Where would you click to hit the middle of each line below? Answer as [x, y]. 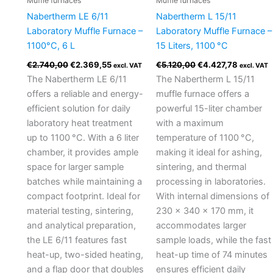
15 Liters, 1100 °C [192, 45]
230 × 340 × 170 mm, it [204, 211]
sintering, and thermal [201, 167]
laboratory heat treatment [79, 123]
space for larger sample [75, 167]
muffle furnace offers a [202, 94]
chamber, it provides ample [82, 153]
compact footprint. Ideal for [83, 197]
